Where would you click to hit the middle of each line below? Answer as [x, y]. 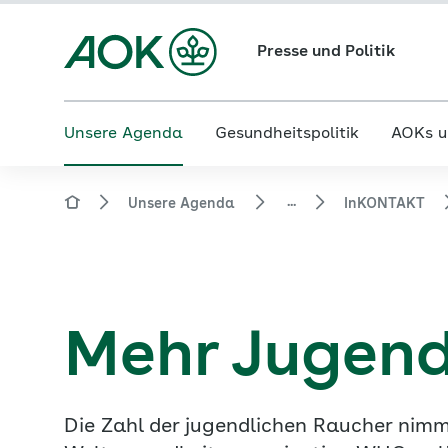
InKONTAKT [384, 203]
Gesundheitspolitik [287, 134]
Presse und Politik [325, 52]
